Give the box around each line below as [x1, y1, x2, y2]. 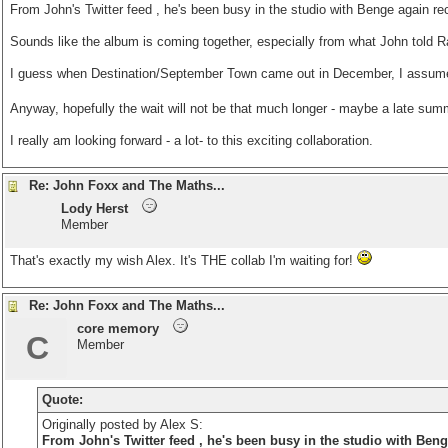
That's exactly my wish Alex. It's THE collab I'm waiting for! [10, 253, 357, 268]
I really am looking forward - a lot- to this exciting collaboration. [10, 133, 373, 148]
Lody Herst [61, 201, 128, 216]
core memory [77, 321, 159, 336]
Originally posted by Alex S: [41, 417, 203, 432]
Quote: [41, 392, 83, 407]
